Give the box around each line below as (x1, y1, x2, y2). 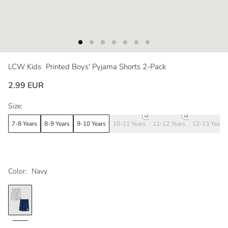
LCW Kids (8, 62, 43, 72)
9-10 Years (77, 119, 106, 128)
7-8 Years (12, 119, 37, 128)
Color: (8, 166, 27, 177)
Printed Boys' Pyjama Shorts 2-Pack (46, 62, 166, 72)
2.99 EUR (8, 80, 44, 92)
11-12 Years (153, 119, 185, 128)
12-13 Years (192, 119, 225, 128)
